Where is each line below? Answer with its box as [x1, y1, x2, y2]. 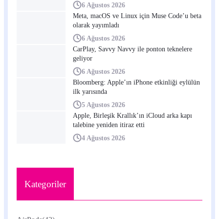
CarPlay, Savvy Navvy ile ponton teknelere [73, 45, 192, 53]
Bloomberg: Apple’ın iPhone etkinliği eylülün [73, 79, 200, 86]
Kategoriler [24, 178, 66, 189]
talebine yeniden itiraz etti [73, 121, 145, 129]
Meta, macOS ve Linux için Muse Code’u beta [73, 12, 201, 20]
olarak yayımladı [73, 22, 119, 29]
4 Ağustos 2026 [82, 133, 125, 142]
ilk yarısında [73, 88, 107, 95]
